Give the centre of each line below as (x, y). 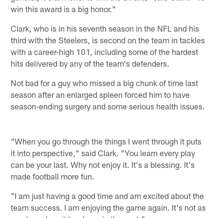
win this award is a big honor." (64, 9)
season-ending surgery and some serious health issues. (108, 106)
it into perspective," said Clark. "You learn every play (103, 153)
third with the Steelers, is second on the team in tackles (108, 40)
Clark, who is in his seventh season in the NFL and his (105, 28)
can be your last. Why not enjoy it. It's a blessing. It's (103, 164)
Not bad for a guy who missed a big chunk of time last (105, 82)
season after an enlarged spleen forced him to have (100, 94)
